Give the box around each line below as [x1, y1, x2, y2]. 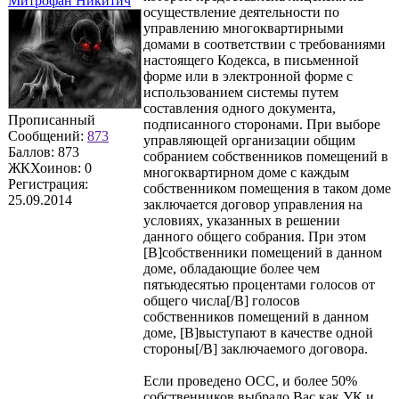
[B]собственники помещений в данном [143, 244, 382, 260]
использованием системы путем [143, 84, 338, 100]
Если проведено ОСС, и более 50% [143, 372, 357, 388]
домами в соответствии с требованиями [143, 36, 386, 52]
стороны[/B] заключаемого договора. [143, 340, 368, 356]
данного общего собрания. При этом [143, 228, 366, 244]
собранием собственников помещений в [143, 148, 388, 164]
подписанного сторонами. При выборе [143, 116, 380, 132]
